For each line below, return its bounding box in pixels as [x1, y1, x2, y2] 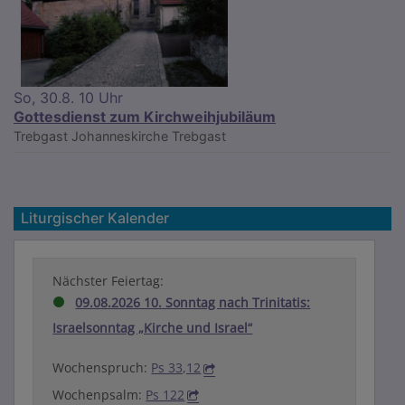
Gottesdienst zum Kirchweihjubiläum [14, 108, 276, 127]
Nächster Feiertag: [52, 272, 165, 290]
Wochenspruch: [52, 359, 152, 377]
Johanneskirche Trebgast [71, 128, 226, 145]
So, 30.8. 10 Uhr [14, 89, 123, 108]
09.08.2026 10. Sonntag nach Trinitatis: [75, 294, 311, 312]
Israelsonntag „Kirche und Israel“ [52, 319, 253, 337]
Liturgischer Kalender [21, 209, 169, 228]
